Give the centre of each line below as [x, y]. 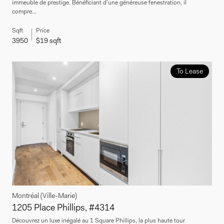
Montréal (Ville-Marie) [44, 195]
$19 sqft [48, 40]
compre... [24, 11]
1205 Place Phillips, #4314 [63, 207]
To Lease [189, 71]
